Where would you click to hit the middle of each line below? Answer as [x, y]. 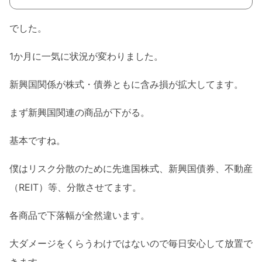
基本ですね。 [37, 141]
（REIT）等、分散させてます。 [75, 187]
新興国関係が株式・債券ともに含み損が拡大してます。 [126, 85]
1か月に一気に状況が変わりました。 [86, 56]
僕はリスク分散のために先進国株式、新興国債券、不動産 [131, 169]
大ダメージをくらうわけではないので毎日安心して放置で [131, 244]
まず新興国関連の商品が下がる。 [80, 113]
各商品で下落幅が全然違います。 [80, 216]
